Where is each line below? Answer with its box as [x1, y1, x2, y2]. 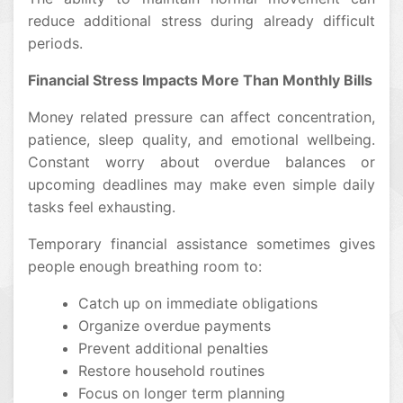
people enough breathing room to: [28, 256, 262, 275]
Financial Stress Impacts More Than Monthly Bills [28, 70, 372, 89]
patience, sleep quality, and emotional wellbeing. [28, 130, 375, 148]
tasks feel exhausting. [28, 197, 175, 216]
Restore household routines [78, 361, 264, 380]
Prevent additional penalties [78, 338, 268, 357]
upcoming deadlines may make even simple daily [28, 175, 375, 193]
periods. [28, 33, 83, 52]
